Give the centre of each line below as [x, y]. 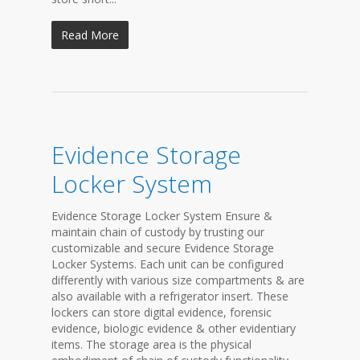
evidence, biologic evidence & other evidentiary [174, 328]
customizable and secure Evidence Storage [163, 248]
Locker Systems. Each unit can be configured [168, 264]
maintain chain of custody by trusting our [158, 232]
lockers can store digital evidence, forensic [162, 312]
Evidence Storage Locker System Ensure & [162, 216]
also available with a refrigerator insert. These [170, 296]
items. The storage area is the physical [151, 344]
